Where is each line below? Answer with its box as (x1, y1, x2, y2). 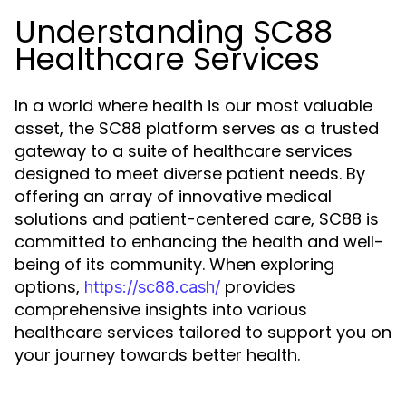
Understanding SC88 (14, 10, 333, 53)
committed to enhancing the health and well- (14, 230, 383, 253)
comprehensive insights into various (14, 298, 307, 321)
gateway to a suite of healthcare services (14, 140, 353, 162)
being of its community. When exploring (14, 253, 334, 275)
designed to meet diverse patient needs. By (14, 162, 365, 185)
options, (14, 275, 84, 298)
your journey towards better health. (14, 343, 300, 366)
